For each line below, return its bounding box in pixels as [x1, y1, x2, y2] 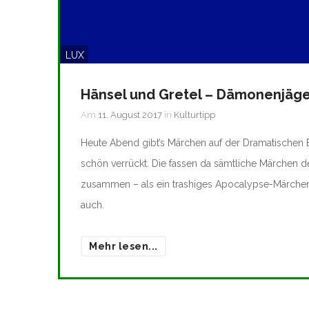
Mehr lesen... [89, 241, 158, 252]
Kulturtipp [174, 110, 215, 121]
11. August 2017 [98, 110, 162, 121]
